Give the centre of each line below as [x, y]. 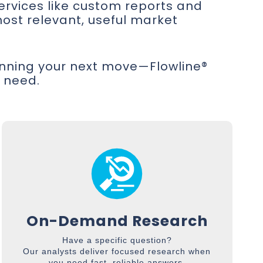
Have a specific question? [117, 240]
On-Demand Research [117, 221]
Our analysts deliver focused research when [117, 251]
